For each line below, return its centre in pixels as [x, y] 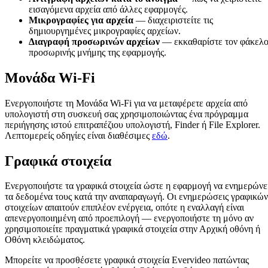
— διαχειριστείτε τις [173, 20]
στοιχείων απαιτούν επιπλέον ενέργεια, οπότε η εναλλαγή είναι [124, 208]
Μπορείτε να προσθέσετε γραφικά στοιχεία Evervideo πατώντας [127, 260]
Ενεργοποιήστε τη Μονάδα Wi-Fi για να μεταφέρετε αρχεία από [126, 103]
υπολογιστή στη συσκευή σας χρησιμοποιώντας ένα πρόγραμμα [127, 114]
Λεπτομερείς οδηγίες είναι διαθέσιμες [78, 135]
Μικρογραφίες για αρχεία [81, 20]
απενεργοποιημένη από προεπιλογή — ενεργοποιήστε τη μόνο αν [129, 218]
